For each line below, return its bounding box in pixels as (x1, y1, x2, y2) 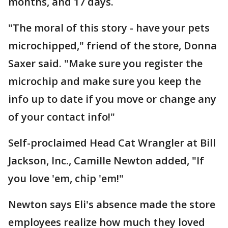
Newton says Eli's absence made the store (8, 197, 215, 211)
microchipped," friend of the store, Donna (8, 39, 217, 52)
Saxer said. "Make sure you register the (8, 56, 203, 70)
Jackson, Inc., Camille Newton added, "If (8, 154, 204, 167)
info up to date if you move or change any (8, 92, 216, 106)
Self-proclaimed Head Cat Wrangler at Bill (8, 136, 216, 150)
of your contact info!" (8, 110, 115, 124)
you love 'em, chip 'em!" (8, 172, 124, 185)
